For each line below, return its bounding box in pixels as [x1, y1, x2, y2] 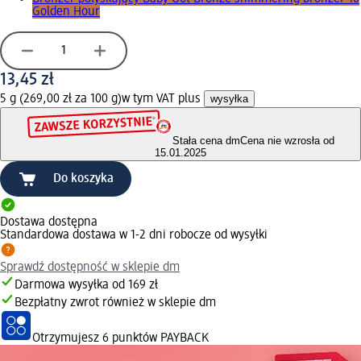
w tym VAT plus [122, 92, 204, 106]
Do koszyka [53, 172, 114, 186]
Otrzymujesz [32, 332, 102, 346]
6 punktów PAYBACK [102, 332, 209, 346]
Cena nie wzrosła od [239, 135, 334, 147]
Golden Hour [32, 5, 100, 19]
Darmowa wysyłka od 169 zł [15, 279, 158, 293]
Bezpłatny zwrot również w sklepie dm [15, 297, 216, 310]
